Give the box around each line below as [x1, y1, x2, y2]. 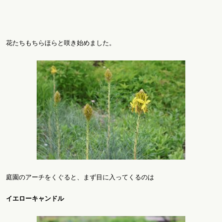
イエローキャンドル [6, 194, 64, 202]
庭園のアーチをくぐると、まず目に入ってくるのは [6, 173, 154, 181]
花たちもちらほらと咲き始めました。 [6, 39, 115, 47]
